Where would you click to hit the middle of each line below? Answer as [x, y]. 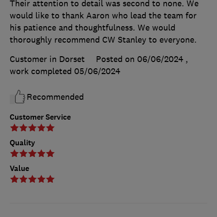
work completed [42, 71]
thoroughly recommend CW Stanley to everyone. [103, 39]
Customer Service [40, 117]
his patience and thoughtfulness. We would [93, 27]
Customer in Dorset [47, 59]
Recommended [55, 97]
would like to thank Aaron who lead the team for [103, 15]
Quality [23, 142]
